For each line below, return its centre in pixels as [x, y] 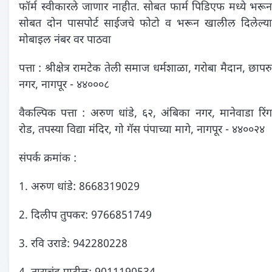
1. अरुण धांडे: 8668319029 [79, 188]
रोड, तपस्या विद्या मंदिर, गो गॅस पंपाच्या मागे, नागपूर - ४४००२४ [142, 131]
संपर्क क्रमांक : [48, 159]
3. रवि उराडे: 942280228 [73, 245]
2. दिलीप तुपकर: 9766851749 [85, 216]
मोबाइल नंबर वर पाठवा [65, 41]
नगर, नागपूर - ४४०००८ [64, 86]
